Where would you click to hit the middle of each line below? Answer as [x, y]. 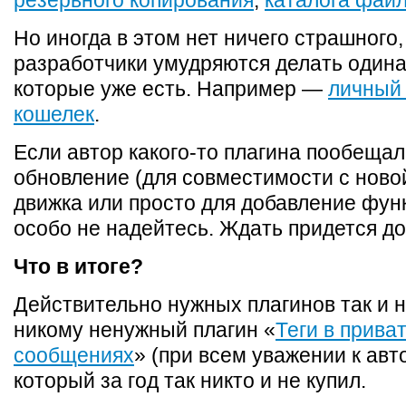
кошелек [54, 114]
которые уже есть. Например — [171, 89]
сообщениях [74, 355]
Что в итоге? [78, 266]
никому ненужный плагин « [145, 330]
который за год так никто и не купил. [190, 381]
